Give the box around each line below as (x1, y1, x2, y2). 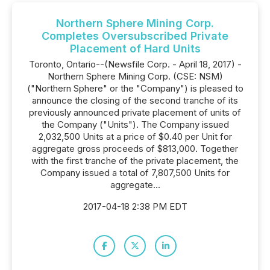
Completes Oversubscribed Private (42, 30, 228, 42)
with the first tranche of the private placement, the (31, 155, 239, 166)
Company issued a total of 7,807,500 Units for (40, 167, 230, 178)
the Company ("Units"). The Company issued (41, 119, 229, 130)
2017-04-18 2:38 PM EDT (83, 201, 187, 212)
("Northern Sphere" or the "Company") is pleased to (27, 83, 243, 94)
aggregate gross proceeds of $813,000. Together (32, 143, 238, 154)
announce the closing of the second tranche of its (32, 95, 238, 106)
